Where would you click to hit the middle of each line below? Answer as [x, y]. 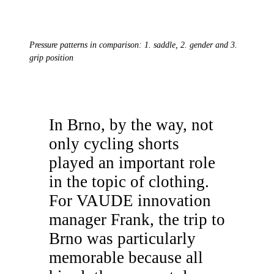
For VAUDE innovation [130, 201]
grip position [51, 58]
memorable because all [126, 258]
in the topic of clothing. [129, 182]
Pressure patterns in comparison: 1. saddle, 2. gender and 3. [133, 45]
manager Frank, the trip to [137, 220]
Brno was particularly [122, 239]
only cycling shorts [114, 144]
